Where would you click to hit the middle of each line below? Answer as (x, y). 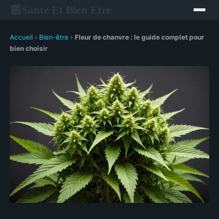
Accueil (21, 37)
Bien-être (54, 37)
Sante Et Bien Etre (66, 10)
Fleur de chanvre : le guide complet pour (140, 37)
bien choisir (29, 48)
